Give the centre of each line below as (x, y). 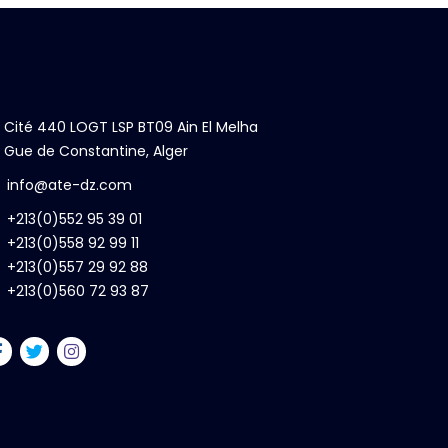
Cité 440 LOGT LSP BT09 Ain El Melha (130, 127)
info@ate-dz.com (69, 185)
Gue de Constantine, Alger (95, 151)
